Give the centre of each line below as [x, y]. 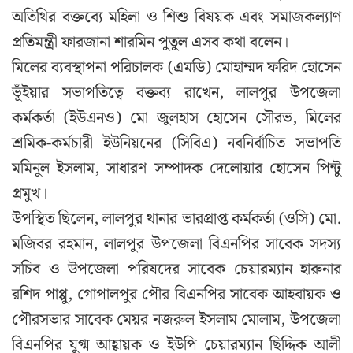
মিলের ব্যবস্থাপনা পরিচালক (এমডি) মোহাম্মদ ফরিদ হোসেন [176, 68]
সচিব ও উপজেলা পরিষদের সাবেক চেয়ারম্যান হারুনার [176, 270]
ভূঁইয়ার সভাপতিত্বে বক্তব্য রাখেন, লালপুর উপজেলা [176, 93]
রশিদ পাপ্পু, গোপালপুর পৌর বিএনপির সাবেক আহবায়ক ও [176, 295]
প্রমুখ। [30, 194]
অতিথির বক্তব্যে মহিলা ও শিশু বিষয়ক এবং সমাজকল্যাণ [176, 18]
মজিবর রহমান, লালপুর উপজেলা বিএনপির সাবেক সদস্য [176, 245]
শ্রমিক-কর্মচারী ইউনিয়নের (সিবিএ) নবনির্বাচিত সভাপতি [176, 144]
